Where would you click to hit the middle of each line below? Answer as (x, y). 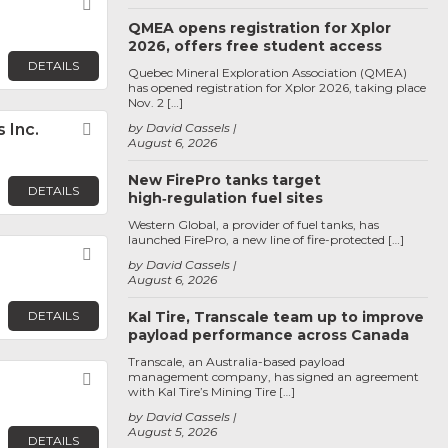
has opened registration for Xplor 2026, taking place (277, 87)
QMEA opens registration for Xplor (259, 28)
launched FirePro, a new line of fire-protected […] (266, 239)
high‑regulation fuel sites (225, 198)
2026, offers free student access (255, 46)
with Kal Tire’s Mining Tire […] (211, 391)
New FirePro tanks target (224, 180)
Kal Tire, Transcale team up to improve (276, 317)
